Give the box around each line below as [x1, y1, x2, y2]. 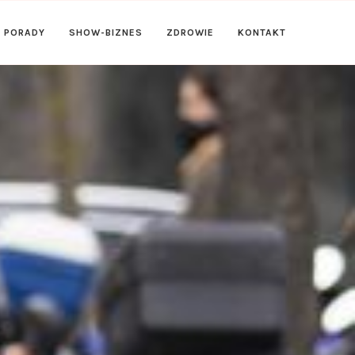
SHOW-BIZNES [69, 27, 143, 38]
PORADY [4, 27, 45, 38]
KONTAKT [238, 27, 286, 38]
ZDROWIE [166, 27, 214, 38]
